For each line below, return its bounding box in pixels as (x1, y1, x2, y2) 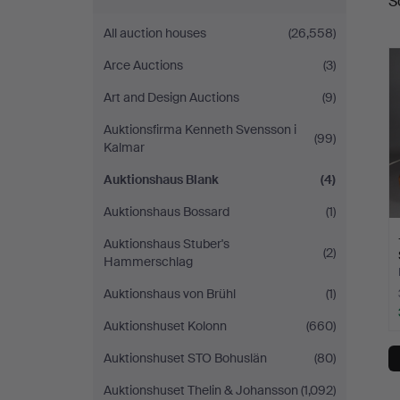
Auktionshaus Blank (104, 171, 219, 187)
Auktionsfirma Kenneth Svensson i (104, 121, 296, 137)
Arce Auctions (104, 57, 183, 73)
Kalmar (104, 139, 145, 155)
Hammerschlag (104, 254, 193, 270)
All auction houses (104, 25, 206, 41)
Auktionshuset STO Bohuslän (104, 350, 267, 366)
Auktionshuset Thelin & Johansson (104, 382, 298, 398)
